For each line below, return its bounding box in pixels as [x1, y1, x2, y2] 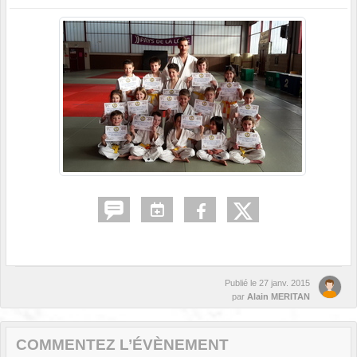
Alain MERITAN [247, 292, 310, 302]
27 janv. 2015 [259, 278, 310, 288]
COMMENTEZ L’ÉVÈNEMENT [16, 336, 229, 354]
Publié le [225, 278, 259, 288]
